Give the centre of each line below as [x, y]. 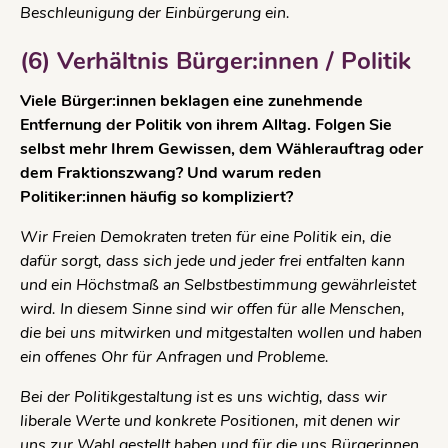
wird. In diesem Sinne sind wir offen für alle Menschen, [212, 309]
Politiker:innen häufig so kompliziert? [156, 197]
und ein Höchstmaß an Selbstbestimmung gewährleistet [218, 285]
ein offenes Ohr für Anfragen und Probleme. [176, 357]
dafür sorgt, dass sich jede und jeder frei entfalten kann [212, 261]
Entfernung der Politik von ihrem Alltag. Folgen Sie [206, 125]
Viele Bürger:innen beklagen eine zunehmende [191, 101]
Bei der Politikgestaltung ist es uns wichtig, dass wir [203, 397]
